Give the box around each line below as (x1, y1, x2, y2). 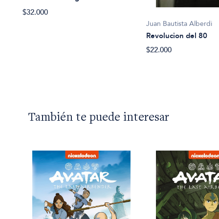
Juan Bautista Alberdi (146, 19, 213, 28)
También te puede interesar (28, 111, 170, 124)
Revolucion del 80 (146, 30, 208, 41)
